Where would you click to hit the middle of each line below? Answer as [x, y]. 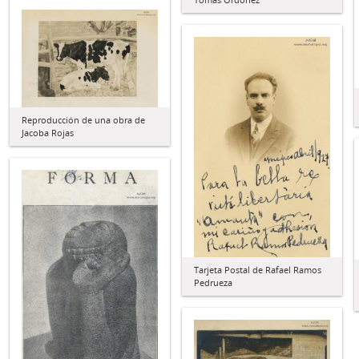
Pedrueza [213, 283]
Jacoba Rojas [48, 132]
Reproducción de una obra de [83, 119]
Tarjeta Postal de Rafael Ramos [258, 270]
